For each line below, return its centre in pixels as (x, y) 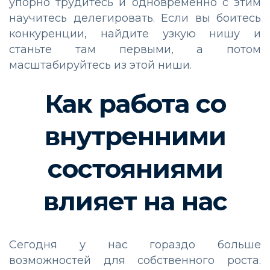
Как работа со (135, 103)
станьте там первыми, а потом (135, 49)
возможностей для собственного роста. (135, 260)
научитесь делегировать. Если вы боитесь (135, 18)
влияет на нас (135, 201)
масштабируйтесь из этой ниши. (100, 65)
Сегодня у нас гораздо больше (135, 244)
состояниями (135, 168)
